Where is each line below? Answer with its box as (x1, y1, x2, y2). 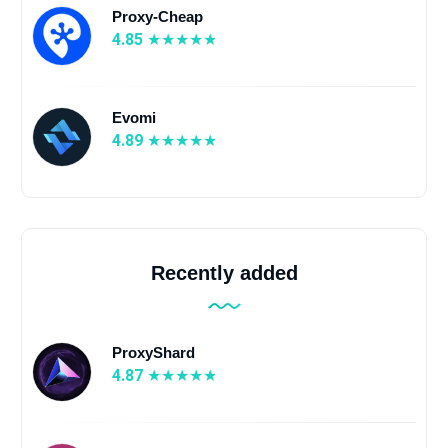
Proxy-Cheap (111, 8, 203, 26)
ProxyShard (111, 344, 195, 362)
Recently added (150, 262, 298, 285)
